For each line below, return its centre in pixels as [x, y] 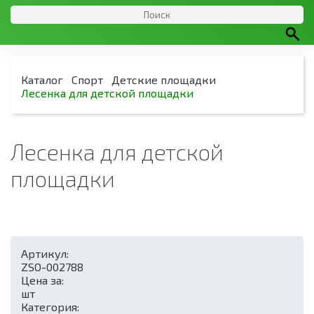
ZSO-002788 [52, 267]
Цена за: [44, 280]
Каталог [42, 80]
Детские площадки [164, 80]
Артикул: [45, 253]
